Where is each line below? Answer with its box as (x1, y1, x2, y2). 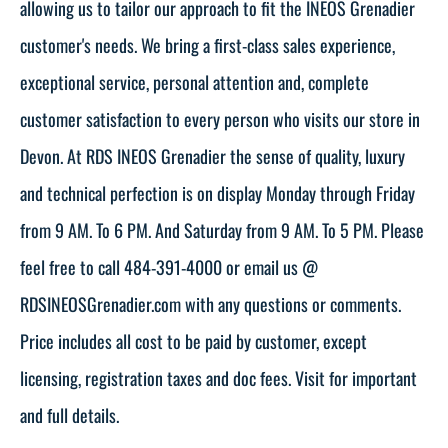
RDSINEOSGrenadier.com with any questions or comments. (20, 290, 401, 317)
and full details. (20, 401, 119, 428)
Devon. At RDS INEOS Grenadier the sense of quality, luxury (20, 142, 405, 169)
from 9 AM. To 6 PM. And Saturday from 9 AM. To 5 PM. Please (20, 216, 424, 243)
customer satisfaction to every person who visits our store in (20, 105, 420, 132)
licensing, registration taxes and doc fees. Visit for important (20, 364, 417, 391)
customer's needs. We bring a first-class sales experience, (20, 31, 395, 58)
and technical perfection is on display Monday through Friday (20, 179, 415, 206)
